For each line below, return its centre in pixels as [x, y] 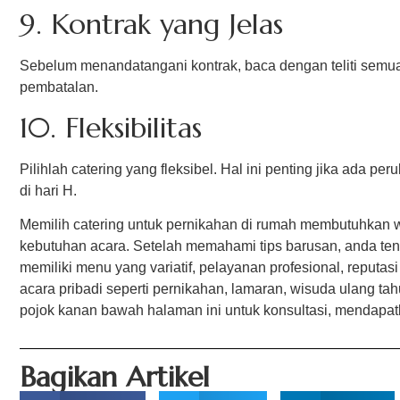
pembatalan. [59, 87]
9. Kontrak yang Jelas [151, 24]
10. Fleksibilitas [111, 127]
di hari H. [48, 190]
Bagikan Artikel [115, 376]
